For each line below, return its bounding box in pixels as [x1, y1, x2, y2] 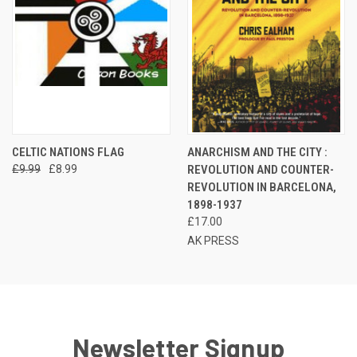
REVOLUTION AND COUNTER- [186, 162, 334, 177]
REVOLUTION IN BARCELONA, [186, 179, 336, 194]
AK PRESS [186, 233, 239, 247]
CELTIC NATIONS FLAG [12, 144, 124, 159]
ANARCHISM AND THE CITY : [186, 144, 328, 159]
